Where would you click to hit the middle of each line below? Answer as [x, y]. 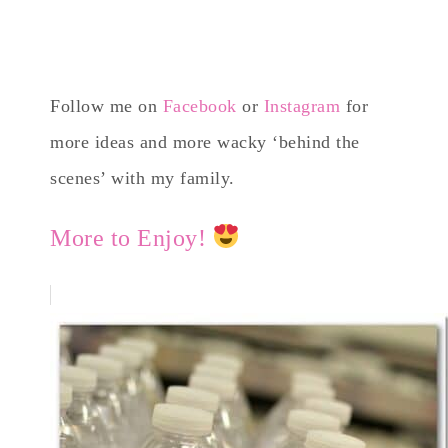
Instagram [301, 105]
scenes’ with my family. [142, 177]
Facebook [199, 105]
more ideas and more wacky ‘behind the [205, 141]
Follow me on [106, 105]
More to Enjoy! [131, 237]
